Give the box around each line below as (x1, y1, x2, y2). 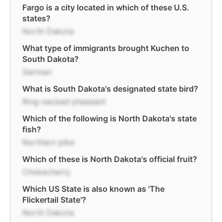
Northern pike (22, 137, 74, 147)
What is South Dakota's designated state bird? (22, 84, 198, 94)
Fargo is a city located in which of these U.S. (22, 2, 189, 12)
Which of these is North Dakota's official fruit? (22, 154, 197, 164)
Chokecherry (22, 167, 70, 177)
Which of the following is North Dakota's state (22, 113, 197, 123)
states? (22, 13, 51, 23)
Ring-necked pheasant (22, 97, 106, 107)
